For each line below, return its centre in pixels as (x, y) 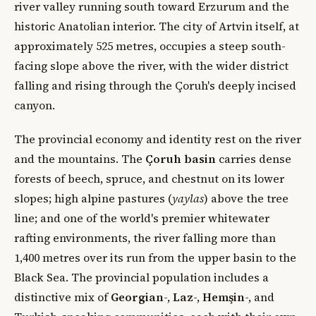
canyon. (35, 105)
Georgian (137, 297)
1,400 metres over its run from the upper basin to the (155, 257)
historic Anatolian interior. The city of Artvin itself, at (157, 26)
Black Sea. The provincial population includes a (141, 277)
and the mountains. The (80, 158)
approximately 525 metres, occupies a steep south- (150, 45)
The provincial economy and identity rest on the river (158, 139)
